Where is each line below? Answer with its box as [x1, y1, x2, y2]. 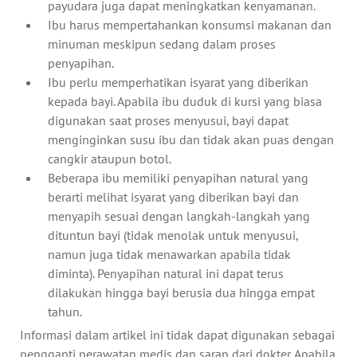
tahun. [48, 303, 82, 320]
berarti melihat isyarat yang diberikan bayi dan [48, 188, 299, 205]
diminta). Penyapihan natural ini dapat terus [48, 265, 284, 281]
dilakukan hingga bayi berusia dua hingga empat [48, 284, 315, 300]
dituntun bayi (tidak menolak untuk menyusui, [48, 226, 298, 243]
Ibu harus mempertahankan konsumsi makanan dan [48, 16, 331, 33]
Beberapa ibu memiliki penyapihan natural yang [48, 169, 308, 186]
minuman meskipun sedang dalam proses [48, 35, 276, 52]
